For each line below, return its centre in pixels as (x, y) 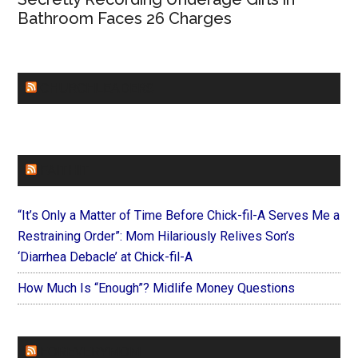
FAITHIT (65, 171)
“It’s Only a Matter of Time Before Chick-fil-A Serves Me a (179, 216)
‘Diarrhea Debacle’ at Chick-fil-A (105, 257)
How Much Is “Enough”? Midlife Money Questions (157, 288)
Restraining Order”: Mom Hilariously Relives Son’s (157, 237)
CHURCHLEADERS (97, 89)
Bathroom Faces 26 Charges (125, 19)
